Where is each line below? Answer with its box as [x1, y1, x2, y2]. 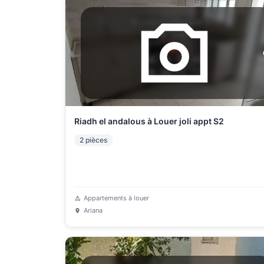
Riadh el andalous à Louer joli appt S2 [74, 116, 224, 126]
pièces [85, 136, 107, 144]
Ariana [83, 206, 103, 214]
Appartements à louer [83, 194, 149, 202]
